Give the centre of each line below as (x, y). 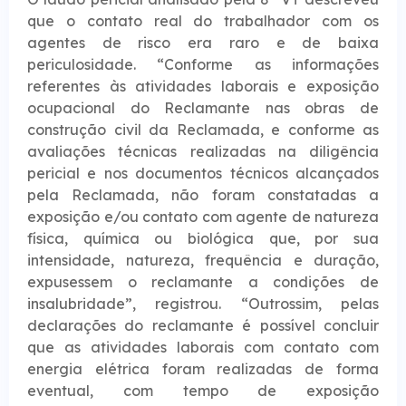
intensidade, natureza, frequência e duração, (203, 261)
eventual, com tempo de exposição (203, 391)
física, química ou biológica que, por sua (203, 239)
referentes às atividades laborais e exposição (203, 87)
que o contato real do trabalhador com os (203, 21)
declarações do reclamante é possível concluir (203, 326)
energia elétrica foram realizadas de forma (203, 369)
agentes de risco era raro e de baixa (203, 43)
